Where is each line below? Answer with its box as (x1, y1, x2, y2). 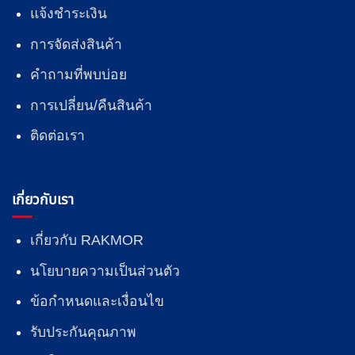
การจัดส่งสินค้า (29, 36, 122, 52)
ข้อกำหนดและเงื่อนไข (29, 293, 164, 310)
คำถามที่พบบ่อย (29, 67, 127, 83)
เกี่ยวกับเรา (12, 192, 74, 208)
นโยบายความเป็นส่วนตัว (29, 262, 180, 279)
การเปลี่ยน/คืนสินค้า (29, 97, 152, 113)
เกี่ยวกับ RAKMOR (29, 232, 143, 249)
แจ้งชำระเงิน (29, 6, 107, 22)
